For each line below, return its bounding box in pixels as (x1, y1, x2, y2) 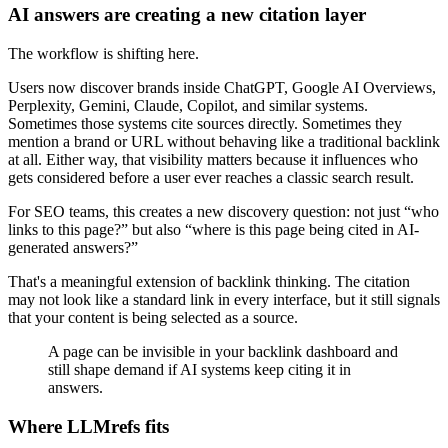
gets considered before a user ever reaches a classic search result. (8, 168, 414, 186)
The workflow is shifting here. (8, 44, 199, 62)
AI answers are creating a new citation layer (8, 4, 366, 26)
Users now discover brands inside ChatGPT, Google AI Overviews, (8, 78, 436, 96)
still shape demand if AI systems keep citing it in (48, 360, 351, 378)
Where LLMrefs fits (8, 415, 169, 437)
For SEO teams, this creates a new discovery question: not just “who (8, 202, 439, 220)
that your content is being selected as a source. (8, 308, 298, 326)
